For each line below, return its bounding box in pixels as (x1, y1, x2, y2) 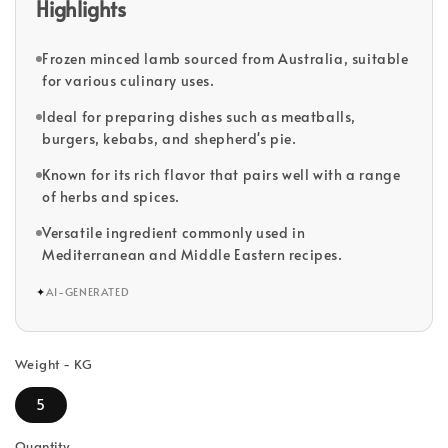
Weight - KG (15, 354, 93, 373)
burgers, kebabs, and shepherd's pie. (42, 128, 297, 148)
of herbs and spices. (42, 186, 180, 206)
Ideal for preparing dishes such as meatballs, (42, 106, 357, 126)
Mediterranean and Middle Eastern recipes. (42, 244, 343, 264)
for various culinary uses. (42, 70, 215, 90)
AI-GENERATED (45, 284, 130, 299)
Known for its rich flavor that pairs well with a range (42, 164, 401, 184)
